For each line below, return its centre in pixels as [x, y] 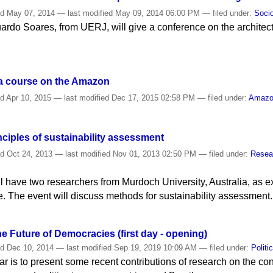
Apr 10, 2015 [29, 97]
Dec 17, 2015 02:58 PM [154, 97]
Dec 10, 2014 [30, 247]
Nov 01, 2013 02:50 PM [155, 154]
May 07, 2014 [31, 13]
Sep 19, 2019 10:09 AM [156, 247]
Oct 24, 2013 [30, 154]
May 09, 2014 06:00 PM [158, 13]
